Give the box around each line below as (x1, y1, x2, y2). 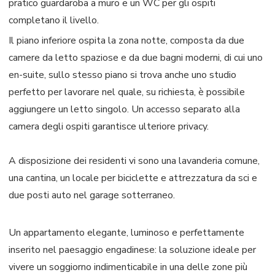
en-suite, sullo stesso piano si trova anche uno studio (9, 68, 236, 82)
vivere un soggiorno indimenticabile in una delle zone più (9, 260, 247, 274)
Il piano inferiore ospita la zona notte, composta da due (9, 33, 244, 47)
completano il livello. (9, 13, 99, 27)
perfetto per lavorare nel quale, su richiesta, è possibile (9, 85, 245, 99)
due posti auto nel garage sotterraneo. (9, 188, 175, 202)
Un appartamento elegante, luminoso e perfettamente (9, 225, 244, 239)
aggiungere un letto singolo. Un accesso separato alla (9, 102, 240, 116)
